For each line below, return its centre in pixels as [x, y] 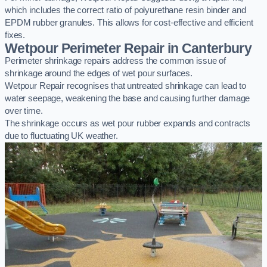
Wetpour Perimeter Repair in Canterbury [128, 49]
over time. [24, 111]
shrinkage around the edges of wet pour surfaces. [99, 74]
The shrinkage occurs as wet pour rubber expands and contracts [128, 124]
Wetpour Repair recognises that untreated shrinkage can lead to [125, 86]
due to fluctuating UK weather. [61, 136]
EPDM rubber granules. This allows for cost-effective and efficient [129, 23]
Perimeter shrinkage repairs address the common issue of [116, 61]
